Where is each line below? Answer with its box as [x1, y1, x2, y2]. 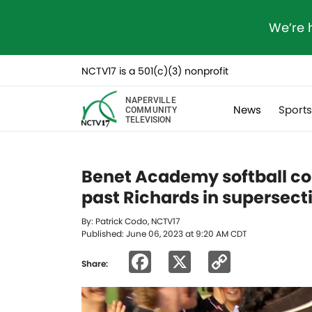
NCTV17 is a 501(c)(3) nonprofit [81, 64, 228, 78]
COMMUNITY [125, 103, 177, 115]
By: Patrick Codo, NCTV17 [81, 215, 180, 227]
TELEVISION [125, 113, 171, 125]
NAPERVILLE [125, 93, 176, 105]
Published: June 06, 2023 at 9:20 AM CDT [81, 228, 247, 240]
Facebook [151, 246, 259, 277]
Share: [81, 257, 108, 270]
